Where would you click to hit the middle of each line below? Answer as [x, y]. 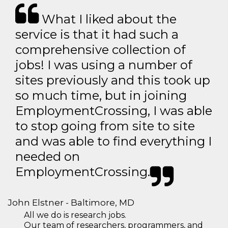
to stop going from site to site [105, 126]
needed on [48, 156]
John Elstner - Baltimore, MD [71, 202]
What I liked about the [108, 19]
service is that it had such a [97, 34]
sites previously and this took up [113, 80]
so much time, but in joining [101, 95]
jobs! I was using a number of [104, 65]
